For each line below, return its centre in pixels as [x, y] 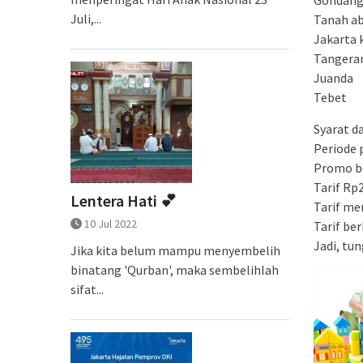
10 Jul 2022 [111, 224]
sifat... [87, 289]
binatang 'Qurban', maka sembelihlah [175, 270]
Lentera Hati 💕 [124, 201]
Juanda [333, 77]
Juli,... [86, 19]
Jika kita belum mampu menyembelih [175, 250]
